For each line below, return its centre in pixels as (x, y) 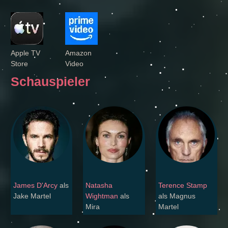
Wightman (102, 196)
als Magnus (177, 196)
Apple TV (25, 53)
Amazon (78, 53)
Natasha (99, 186)
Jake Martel (32, 196)
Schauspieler (50, 81)
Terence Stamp (182, 186)
